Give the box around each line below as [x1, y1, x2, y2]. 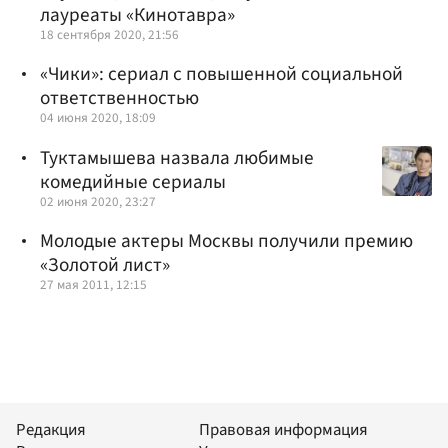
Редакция [16, 418, 86, 443]
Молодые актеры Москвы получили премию [40, 226, 413, 255]
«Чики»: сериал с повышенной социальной [40, 60, 403, 89]
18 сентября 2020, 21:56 [40, 25, 179, 45]
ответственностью [40, 84, 199, 113]
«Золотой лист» [40, 250, 170, 279]
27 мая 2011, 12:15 [40, 274, 147, 294]
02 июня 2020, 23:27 [40, 191, 156, 211]
